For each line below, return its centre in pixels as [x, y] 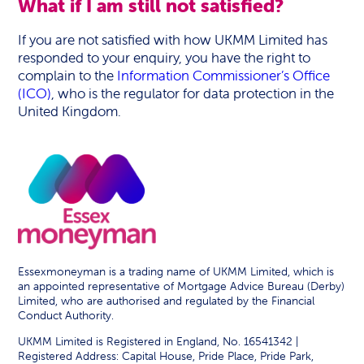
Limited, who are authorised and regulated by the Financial [167, 301]
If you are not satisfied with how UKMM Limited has [173, 40]
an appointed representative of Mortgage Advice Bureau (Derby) [182, 286]
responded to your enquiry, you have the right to [165, 58]
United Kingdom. [70, 111]
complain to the [68, 76]
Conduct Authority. [66, 316]
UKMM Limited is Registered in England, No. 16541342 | [158, 342]
